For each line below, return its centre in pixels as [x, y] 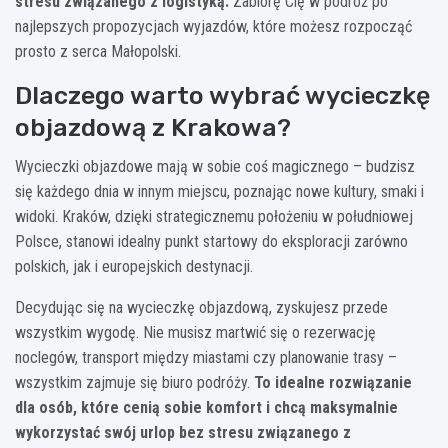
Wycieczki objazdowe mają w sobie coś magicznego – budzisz [215, 166]
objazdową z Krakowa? [153, 127]
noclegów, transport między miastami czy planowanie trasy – [206, 357]
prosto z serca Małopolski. [98, 51]
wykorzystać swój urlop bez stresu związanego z [183, 432]
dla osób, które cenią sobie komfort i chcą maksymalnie [206, 407]
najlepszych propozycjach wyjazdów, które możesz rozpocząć [213, 26]
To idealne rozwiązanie [333, 382]
